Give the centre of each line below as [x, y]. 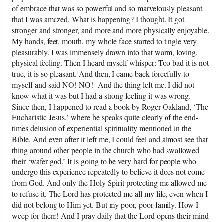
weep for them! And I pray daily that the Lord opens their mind [111, 216]
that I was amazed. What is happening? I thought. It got [98, 19]
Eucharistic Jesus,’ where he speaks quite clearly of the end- [105, 117]
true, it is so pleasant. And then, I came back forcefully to [101, 74]
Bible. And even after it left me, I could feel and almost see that [110, 139]
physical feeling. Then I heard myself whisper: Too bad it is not [111, 63]
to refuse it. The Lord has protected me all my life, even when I [110, 194]
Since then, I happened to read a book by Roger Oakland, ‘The [110, 107]
